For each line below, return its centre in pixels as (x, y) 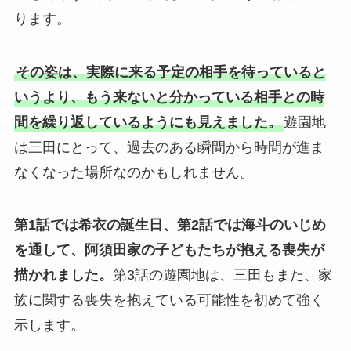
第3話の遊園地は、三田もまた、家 (222, 275)
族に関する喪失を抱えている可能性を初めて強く (169, 300)
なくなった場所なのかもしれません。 (134, 172)
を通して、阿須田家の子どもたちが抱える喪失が (169, 250)
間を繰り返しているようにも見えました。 (148, 122)
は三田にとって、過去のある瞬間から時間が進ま (169, 147)
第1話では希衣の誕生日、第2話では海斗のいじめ (170, 225)
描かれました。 (63, 275)
